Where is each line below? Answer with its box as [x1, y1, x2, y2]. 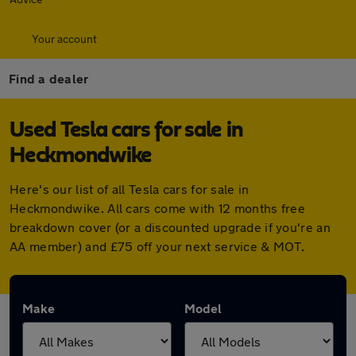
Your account [32, 32, 97, 45]
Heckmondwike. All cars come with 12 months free [10, 200, 306, 215]
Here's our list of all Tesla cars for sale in [10, 181, 250, 196]
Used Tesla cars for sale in [10, 119, 243, 141]
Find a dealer [9, 71, 89, 86]
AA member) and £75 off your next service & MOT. [10, 238, 305, 253]
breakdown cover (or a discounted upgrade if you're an [10, 219, 331, 234]
